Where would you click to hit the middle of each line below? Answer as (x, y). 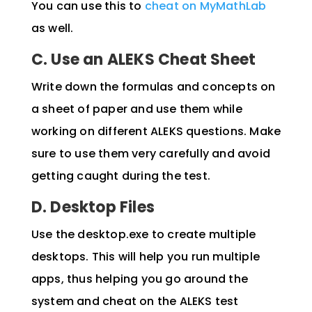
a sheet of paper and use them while (136, 109)
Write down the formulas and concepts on (153, 87)
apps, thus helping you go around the (139, 279)
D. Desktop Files (93, 208)
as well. (52, 29)
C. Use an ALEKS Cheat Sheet (143, 60)
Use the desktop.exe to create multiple (143, 235)
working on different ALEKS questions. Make (156, 132)
